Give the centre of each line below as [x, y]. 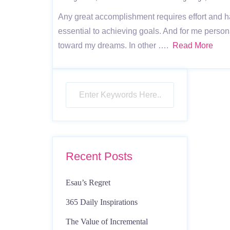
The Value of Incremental [107, 221]
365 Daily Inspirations [102, 202]
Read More [193, 45]
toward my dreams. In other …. [115, 45]
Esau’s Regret [88, 182]
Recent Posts [99, 156]
